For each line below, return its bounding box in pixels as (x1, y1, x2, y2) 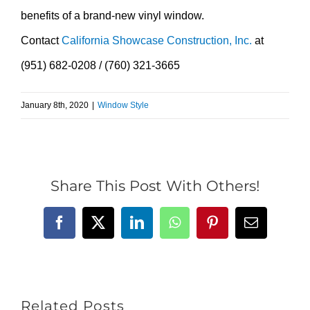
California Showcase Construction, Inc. (62, 34, 252, 46)
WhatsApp (173, 221, 233, 236)
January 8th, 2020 (21, 100, 89, 110)
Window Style (98, 100, 149, 110)
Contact (21, 34, 62, 46)
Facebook (58, 221, 112, 236)
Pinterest (211, 221, 261, 236)
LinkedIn (136, 221, 187, 236)
